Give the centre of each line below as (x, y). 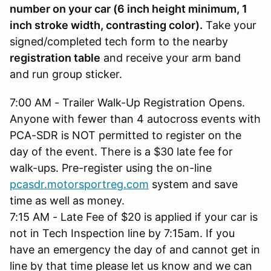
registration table (55, 57)
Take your (230, 25)
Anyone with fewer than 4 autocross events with (135, 119)
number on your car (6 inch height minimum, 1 (129, 8)
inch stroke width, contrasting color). (106, 25)
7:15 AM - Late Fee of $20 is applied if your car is (134, 217)
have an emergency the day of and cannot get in (135, 249)
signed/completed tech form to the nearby (119, 41)
